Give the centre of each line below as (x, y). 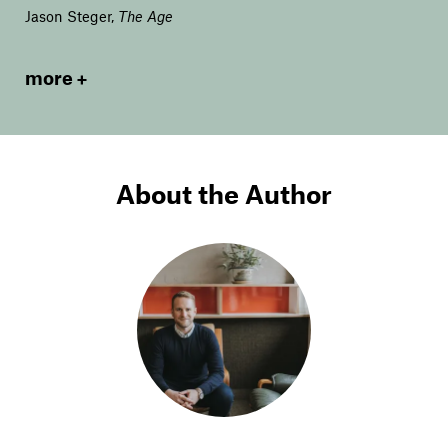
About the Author (224, 194)
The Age (145, 16)
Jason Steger (68, 16)
